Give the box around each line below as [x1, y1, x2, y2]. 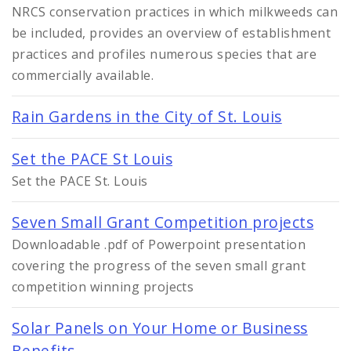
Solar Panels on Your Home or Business [12, 317, 308, 338]
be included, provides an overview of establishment [12, 24, 331, 42]
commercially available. [12, 66, 154, 84]
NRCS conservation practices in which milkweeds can [12, 2, 338, 20]
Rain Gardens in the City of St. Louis [12, 105, 282, 127]
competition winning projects [12, 277, 194, 295]
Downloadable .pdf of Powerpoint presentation [12, 235, 306, 253]
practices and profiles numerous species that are [12, 45, 317, 63]
